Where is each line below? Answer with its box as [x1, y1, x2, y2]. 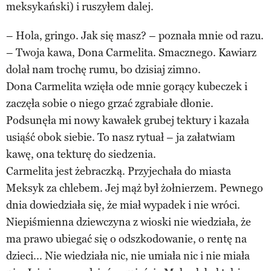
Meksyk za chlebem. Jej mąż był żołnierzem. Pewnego [6, 181, 263, 195]
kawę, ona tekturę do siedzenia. [6, 147, 156, 161]
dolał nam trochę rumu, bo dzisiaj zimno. [6, 62, 201, 76]
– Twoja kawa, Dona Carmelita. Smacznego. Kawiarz [6, 45, 256, 59]
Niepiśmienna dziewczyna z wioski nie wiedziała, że [6, 215, 251, 229]
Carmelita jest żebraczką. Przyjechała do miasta [6, 164, 231, 178]
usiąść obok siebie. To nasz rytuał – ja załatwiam [6, 130, 235, 144]
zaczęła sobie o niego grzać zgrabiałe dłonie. [6, 96, 214, 110]
